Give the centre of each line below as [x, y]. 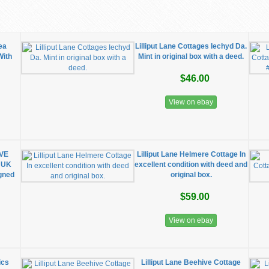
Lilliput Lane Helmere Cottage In [191, 154]
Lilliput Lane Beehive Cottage [191, 262]
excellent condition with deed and [191, 165]
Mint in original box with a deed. [191, 56]
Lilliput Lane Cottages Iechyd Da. [191, 46]
